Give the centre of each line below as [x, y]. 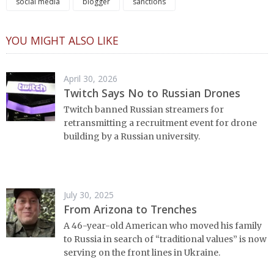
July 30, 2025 [89, 195]
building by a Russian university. [132, 136]
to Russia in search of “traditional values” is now [165, 239]
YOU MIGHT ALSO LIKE [62, 41]
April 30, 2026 [91, 79]
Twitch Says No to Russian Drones [152, 93]
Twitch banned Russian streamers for [144, 109]
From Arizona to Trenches [130, 209]
